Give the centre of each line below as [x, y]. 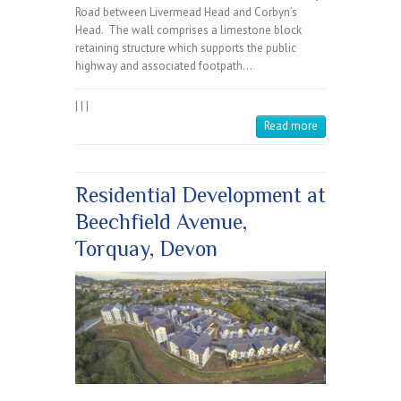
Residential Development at [200, 195]
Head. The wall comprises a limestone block [188, 30]
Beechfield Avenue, [161, 222]
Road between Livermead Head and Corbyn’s [186, 13]
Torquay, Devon [146, 249]
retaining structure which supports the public [186, 48]
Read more [291, 126]
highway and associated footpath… [164, 66]
